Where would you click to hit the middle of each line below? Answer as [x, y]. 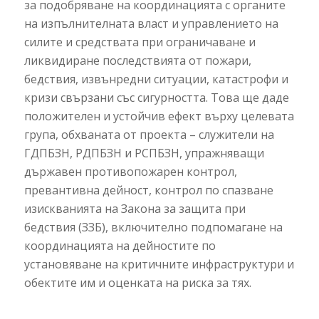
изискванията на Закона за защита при [135, 208]
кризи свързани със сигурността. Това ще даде [156, 97]
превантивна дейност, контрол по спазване [148, 190]
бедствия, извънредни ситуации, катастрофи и [156, 79]
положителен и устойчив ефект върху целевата [159, 116]
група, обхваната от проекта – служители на [149, 134]
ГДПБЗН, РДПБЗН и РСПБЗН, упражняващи [144, 153]
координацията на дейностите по [120, 245]
